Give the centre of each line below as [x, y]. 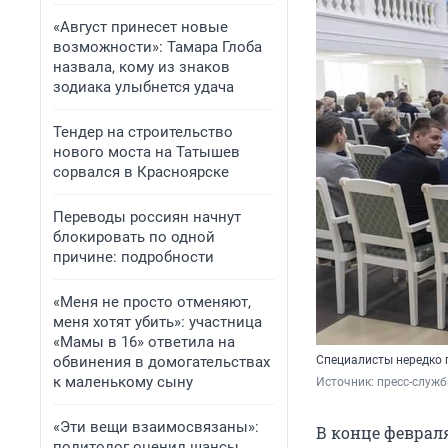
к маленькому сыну [123, 382]
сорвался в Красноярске [141, 172]
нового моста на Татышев [146, 152]
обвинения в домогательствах [161, 362]
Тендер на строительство [143, 132]
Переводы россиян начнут [147, 217]
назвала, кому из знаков [141, 67]
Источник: [346, 382]
